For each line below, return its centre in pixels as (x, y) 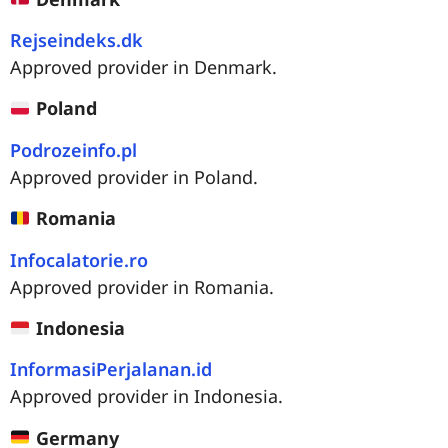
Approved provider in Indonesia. (146, 396)
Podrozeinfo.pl (73, 149)
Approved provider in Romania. (142, 286)
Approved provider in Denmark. (143, 66)
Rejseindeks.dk (76, 39)
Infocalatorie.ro (79, 259)
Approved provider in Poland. (134, 176)
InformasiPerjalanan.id (111, 369)
